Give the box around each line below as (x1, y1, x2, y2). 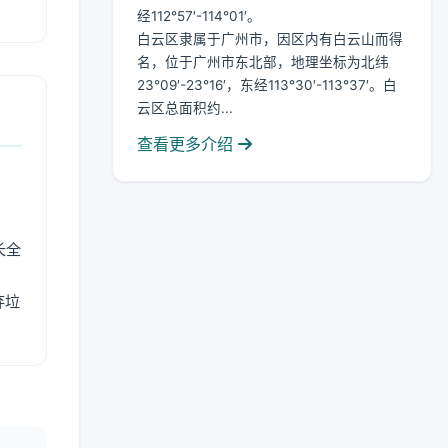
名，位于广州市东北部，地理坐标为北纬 (137, 54, 389, 71)
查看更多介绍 (137, 134, 238, 155)
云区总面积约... (137, 100, 233, 117)
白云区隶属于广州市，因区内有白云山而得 (137, 31, 403, 48)
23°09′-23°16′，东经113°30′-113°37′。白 (137, 77, 397, 94)
